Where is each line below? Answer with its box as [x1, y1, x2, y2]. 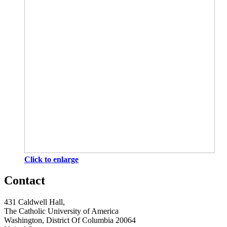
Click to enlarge [24, 155, 79, 164]
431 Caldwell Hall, [4, 198, 65, 207]
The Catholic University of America [4, 207, 119, 216]
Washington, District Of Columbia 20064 [4, 216, 136, 225]
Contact [4, 174, 45, 187]
